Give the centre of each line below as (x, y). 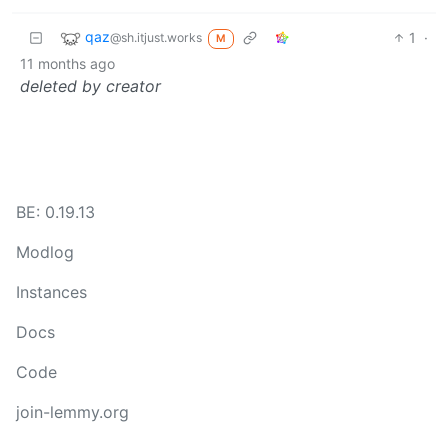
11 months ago (67, 63)
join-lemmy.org (72, 412)
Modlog (45, 252)
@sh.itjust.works (156, 37)
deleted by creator (90, 85)
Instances (51, 292)
